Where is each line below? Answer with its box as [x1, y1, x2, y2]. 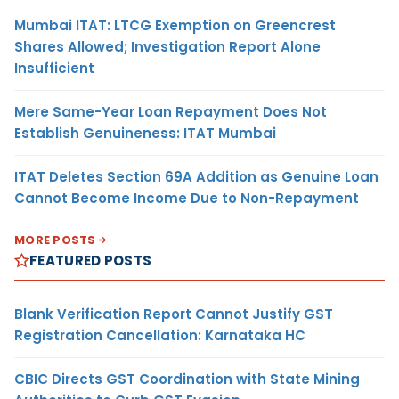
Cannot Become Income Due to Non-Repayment [14, 188, 359, 208]
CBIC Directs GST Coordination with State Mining [14, 369, 360, 388]
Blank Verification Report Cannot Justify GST [14, 304, 333, 323]
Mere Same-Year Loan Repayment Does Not [14, 102, 327, 121]
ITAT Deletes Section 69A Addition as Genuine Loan [14, 167, 379, 186]
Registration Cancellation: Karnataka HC [14, 325, 305, 345]
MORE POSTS [14, 231, 96, 248]
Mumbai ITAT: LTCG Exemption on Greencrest [14, 15, 336, 35]
